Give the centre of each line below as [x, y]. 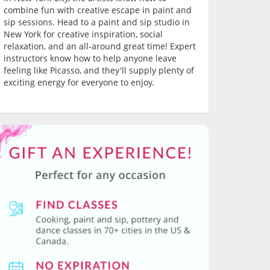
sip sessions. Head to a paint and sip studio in [97, 22]
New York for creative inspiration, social [83, 34]
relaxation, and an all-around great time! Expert [100, 46]
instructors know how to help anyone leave [90, 58]
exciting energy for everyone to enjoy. [79, 82]
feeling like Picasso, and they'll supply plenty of [99, 70]
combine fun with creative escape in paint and [98, 10]
